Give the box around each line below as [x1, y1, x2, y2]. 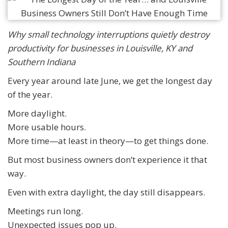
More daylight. [8, 107, 67, 120]
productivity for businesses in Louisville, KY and [8, 42, 192, 54]
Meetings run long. [8, 205, 83, 217]
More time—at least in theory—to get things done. [8, 135, 208, 147]
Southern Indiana [8, 56, 75, 68]
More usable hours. [8, 121, 86, 133]
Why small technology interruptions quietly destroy [8, 28, 210, 41]
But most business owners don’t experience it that [8, 154, 207, 166]
